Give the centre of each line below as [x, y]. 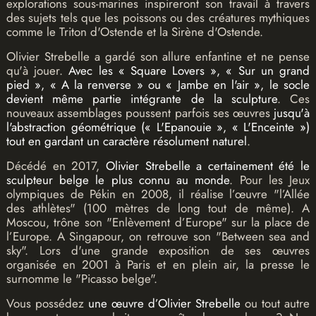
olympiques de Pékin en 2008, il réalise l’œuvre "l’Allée [158, 194]
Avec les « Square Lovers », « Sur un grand [189, 71]
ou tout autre [275, 304]
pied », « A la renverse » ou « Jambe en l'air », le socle [158, 85]
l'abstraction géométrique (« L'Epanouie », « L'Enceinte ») [158, 127]
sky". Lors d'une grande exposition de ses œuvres [158, 251]
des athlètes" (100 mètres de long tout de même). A [158, 208]
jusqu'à [292, 113]
